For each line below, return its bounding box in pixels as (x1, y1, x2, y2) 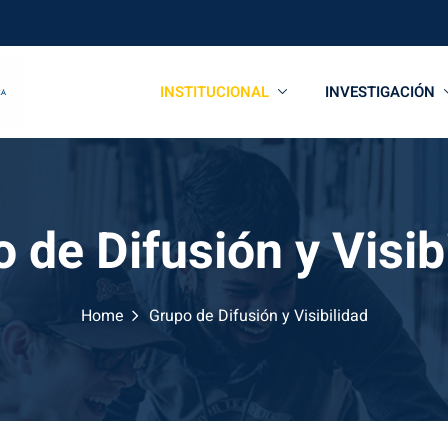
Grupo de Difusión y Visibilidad (148, 304, 368, 329)
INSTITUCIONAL (160, 81, 269, 104)
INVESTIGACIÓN (325, 81, 435, 104)
